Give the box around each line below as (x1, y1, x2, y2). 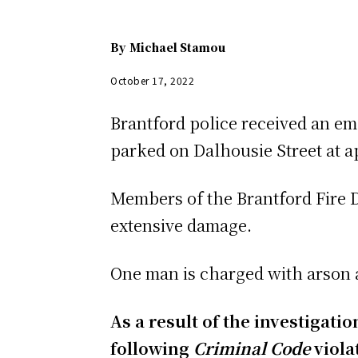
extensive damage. (110, 213, 252, 237)
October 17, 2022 (110, 74, 194, 88)
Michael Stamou (129, 39, 225, 56)
